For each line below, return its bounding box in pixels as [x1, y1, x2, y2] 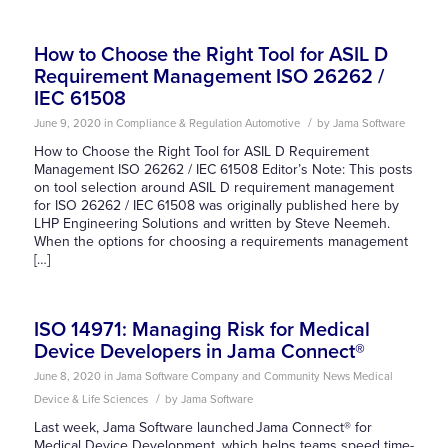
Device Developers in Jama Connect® [33, 340, 365, 364]
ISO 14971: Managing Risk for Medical [33, 318, 370, 342]
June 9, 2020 [33, 117, 101, 130]
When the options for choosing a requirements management [33, 233, 408, 250]
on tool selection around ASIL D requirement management [33, 179, 394, 196]
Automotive [244, 117, 300, 130]
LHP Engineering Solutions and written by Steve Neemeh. [33, 215, 390, 232]
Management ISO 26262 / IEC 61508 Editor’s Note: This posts [33, 161, 413, 178]
